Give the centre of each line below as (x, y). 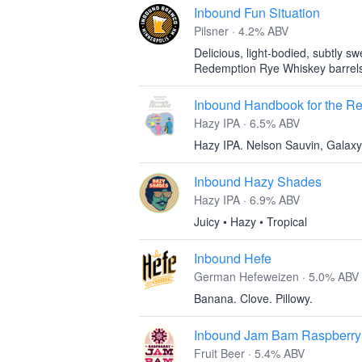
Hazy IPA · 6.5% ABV (247, 123)
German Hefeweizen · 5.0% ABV (276, 276)
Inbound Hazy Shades (258, 181)
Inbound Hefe (233, 258)
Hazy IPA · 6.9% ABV (247, 200)
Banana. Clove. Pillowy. (253, 298)
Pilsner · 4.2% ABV (241, 31)
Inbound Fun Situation (257, 13)
